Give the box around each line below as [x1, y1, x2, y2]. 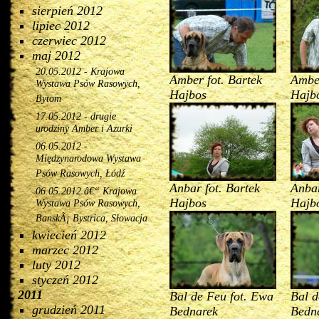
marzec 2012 [32, 243, 98, 257]
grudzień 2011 [32, 303, 105, 317]
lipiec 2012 [32, 19, 90, 33]
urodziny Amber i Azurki [36, 123, 132, 137]
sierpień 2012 [32, 4, 103, 18]
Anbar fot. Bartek [169, 181, 261, 195]
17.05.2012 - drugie [36, 111, 116, 122]
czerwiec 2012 [32, 33, 106, 48]
